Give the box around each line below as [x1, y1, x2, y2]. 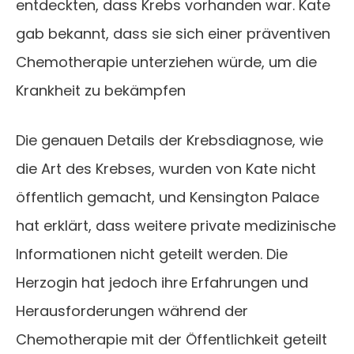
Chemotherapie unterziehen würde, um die [16, 52, 317, 73]
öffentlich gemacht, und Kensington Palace [16, 187, 319, 208]
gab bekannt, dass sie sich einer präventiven [16, 24, 330, 44]
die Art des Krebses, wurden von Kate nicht [16, 159, 316, 179]
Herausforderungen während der [16, 301, 248, 322]
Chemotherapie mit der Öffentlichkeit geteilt [16, 330, 327, 350]
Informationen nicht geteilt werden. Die [16, 244, 288, 265]
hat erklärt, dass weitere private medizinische [16, 216, 336, 236]
